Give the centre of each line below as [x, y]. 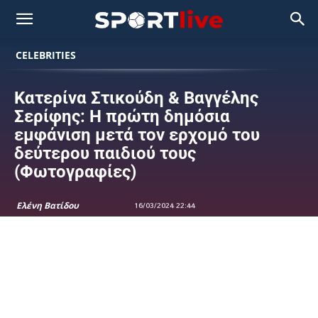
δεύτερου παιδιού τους [105, 153]
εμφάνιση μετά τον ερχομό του [137, 135]
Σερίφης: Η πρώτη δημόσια [122, 116]
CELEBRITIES [46, 55]
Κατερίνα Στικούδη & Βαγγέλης [136, 98]
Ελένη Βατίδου [48, 205]
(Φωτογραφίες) [75, 172]
